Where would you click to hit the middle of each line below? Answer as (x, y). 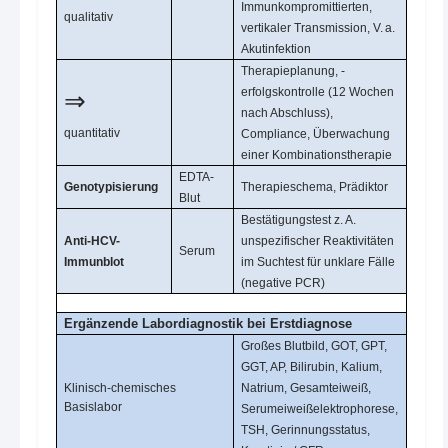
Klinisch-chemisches (120, 387)
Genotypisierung (111, 186)
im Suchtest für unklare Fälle (318, 261)
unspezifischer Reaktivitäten (318, 240)
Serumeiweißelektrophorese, (320, 408)
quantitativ (92, 132)
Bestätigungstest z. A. (299, 219)
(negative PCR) (283, 282)
